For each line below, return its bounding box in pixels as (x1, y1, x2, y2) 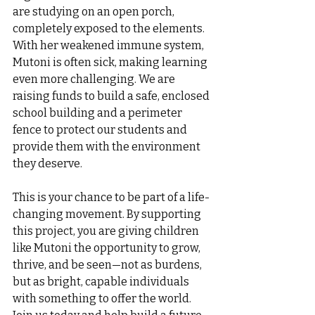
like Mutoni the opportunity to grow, (13, 241, 202, 255)
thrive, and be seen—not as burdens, (13, 258, 204, 272)
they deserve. (13, 157, 82, 171)
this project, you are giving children (13, 224, 201, 238)
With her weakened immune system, (13, 39, 206, 53)
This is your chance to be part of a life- (13, 191, 210, 205)
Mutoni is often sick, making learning (13, 56, 210, 70)
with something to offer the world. (13, 292, 191, 306)
